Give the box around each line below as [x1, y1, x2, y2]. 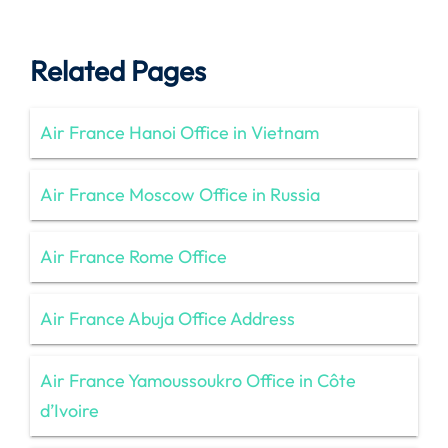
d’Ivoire [40, 398, 99, 422]
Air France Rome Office [40, 244, 227, 268]
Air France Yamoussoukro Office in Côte [40, 368, 356, 392]
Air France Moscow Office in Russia [40, 182, 320, 206]
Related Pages [30, 52, 206, 88]
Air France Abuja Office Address [40, 306, 295, 330]
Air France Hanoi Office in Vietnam [40, 120, 319, 144]
